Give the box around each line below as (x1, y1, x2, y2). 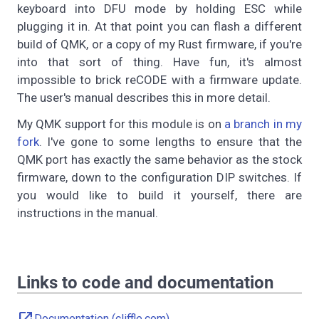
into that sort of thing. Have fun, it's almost (17, 55, 302, 70)
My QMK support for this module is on (17, 117, 224, 132)
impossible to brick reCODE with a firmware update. (17, 73, 302, 88)
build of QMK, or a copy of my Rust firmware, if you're (17, 37, 302, 52)
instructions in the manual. (17, 206, 158, 221)
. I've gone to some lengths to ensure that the (39, 135, 302, 150)
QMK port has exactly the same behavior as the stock (17, 152, 302, 167)
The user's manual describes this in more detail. (17, 90, 271, 105)
